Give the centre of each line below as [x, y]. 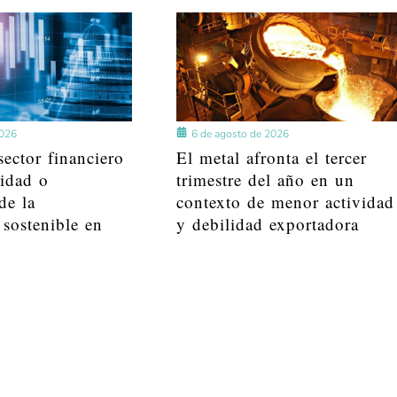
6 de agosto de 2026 [241, 134]
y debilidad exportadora [268, 224]
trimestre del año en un [266, 180]
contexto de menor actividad [286, 202]
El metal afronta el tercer [272, 158]
